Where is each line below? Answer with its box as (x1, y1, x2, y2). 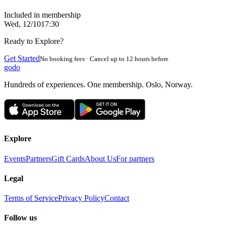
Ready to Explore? (4, 37, 64, 46)
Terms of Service (4, 194, 58, 203)
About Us (85, 154, 116, 163)
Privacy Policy (58, 194, 104, 203)
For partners (116, 154, 154, 163)
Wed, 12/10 (4, 20, 41, 29)
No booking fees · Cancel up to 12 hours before (40, 55, 168, 63)
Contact (104, 194, 129, 203)
